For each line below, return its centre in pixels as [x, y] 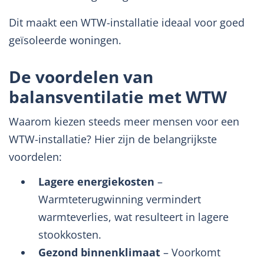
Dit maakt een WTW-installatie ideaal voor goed [127, 22]
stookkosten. [70, 235]
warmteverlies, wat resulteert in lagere [133, 217]
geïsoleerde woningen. [65, 40]
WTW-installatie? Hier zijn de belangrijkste [113, 139]
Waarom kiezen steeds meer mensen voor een [124, 121]
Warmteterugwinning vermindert [120, 199]
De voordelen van [81, 77]
